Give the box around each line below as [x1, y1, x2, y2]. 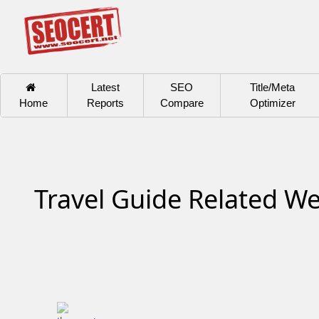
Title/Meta [250, 80, 296, 93]
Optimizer [249, 96, 296, 109]
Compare [159, 96, 204, 109]
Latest [91, 80, 120, 93]
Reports [87, 96, 125, 109]
